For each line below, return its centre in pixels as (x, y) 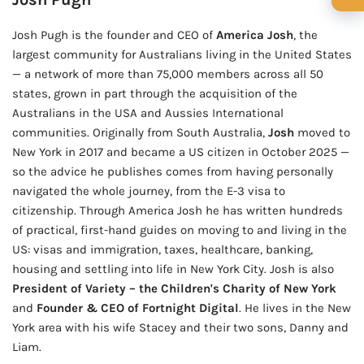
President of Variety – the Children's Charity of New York (174, 288)
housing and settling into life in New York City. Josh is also (173, 269)
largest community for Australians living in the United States (182, 54)
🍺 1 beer (181, 13)
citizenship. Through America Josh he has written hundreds (178, 210)
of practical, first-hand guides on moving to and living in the (180, 230)
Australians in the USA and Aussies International (148, 113)
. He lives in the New (295, 308)
